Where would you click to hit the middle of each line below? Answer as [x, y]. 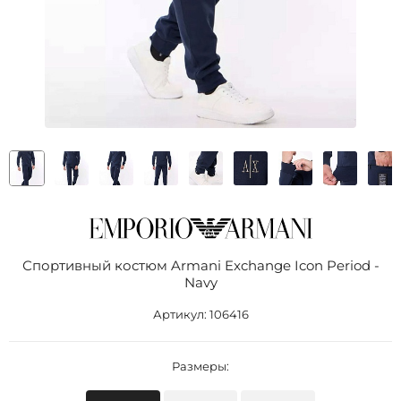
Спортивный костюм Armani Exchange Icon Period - [200, 265]
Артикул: [181, 314]
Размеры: [200, 366]
